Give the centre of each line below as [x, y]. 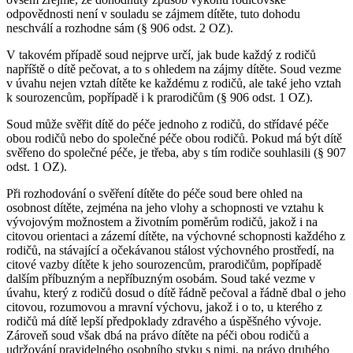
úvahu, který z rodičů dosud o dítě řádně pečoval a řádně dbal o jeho [176, 292]
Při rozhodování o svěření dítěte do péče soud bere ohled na [154, 193]
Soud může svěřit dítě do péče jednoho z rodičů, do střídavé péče [167, 124]
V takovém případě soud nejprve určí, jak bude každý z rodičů [161, 54]
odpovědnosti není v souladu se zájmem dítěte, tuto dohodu [153, 13]
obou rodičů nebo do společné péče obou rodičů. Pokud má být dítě [174, 138]
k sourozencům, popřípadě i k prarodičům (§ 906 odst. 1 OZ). [160, 97]
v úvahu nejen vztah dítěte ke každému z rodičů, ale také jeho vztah [174, 83]
